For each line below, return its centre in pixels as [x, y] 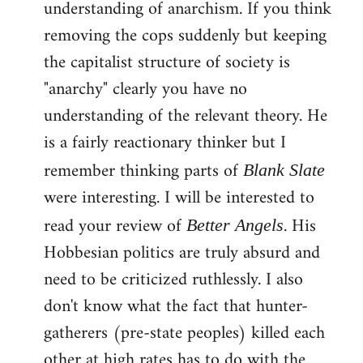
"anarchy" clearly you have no [145, 89]
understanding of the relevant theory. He [186, 116]
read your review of [115, 226]
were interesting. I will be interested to [179, 198]
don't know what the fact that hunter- [176, 306]
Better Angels [235, 224]
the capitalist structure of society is [167, 62]
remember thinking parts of [143, 171]
